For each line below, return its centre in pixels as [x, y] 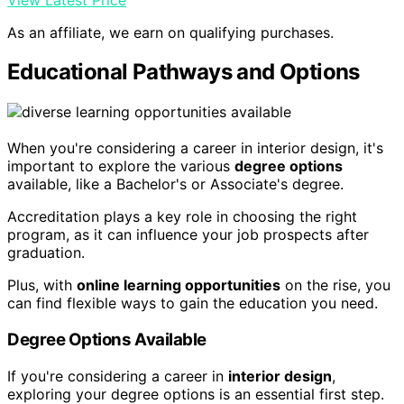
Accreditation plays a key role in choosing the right [182, 217]
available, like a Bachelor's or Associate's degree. [175, 184]
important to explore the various [121, 166]
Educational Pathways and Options [184, 72]
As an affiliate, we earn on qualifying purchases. [170, 32]
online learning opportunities [179, 285]
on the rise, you [335, 285]
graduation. [46, 253]
